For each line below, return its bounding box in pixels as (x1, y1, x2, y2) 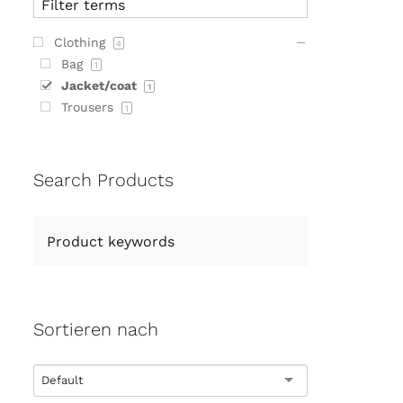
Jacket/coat (61, 77, 140, 93)
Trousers (61, 99, 118, 114)
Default (41, 373, 83, 388)
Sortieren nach (33, 318, 158, 340)
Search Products (33, 169, 174, 192)
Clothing (54, 34, 110, 49)
